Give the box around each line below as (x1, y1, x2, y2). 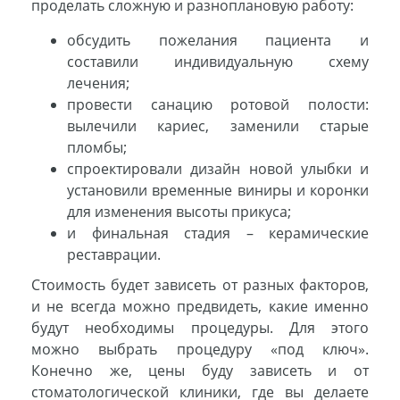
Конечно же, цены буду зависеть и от (31, 361, 369, 381)
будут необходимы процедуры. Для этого (31, 318, 369, 338)
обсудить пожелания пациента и (67, 30, 369, 51)
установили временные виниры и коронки (67, 180, 369, 201)
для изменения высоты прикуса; (67, 202, 291, 222)
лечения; (67, 73, 129, 94)
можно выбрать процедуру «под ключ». (31, 339, 369, 360)
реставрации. (67, 245, 161, 265)
